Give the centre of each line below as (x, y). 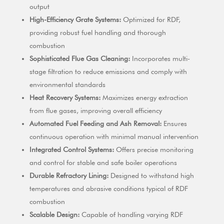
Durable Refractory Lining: (69, 176)
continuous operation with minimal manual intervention (114, 137)
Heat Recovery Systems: (65, 98)
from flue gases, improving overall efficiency (95, 111)
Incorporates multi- (160, 59)
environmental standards (67, 85)
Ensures (174, 124)
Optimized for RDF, (150, 20)
